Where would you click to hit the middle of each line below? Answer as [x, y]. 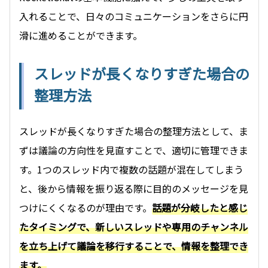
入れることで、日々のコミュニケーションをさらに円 [134, 16]
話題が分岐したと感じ [200, 207]
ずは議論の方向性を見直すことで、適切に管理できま [134, 150]
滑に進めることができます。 [81, 35]
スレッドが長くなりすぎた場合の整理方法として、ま [134, 131]
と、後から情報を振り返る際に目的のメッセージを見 [134, 188]
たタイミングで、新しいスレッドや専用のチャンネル [134, 226]
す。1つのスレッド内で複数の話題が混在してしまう [131, 169]
